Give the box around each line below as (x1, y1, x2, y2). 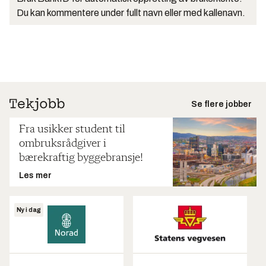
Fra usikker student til (19, 123, 125, 135)
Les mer (19, 171, 52, 180)
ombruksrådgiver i (19, 138, 106, 150)
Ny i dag (17, 207, 41, 213)
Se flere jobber (191, 100, 252, 109)
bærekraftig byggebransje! (19, 152, 143, 164)
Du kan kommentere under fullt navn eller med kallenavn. (17, 8, 245, 18)
